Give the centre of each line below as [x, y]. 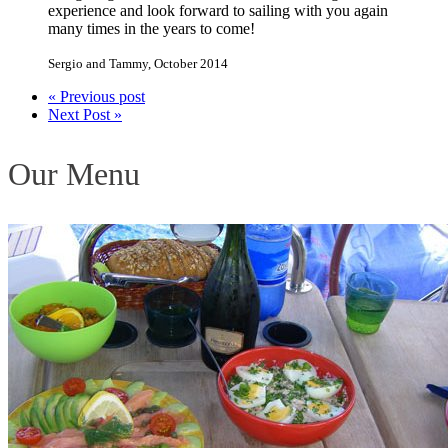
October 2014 [191, 64]
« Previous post [96, 97]
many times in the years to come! [151, 29]
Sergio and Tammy [98, 64]
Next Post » [85, 115]
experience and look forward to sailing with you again [218, 11]
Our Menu [74, 174]
